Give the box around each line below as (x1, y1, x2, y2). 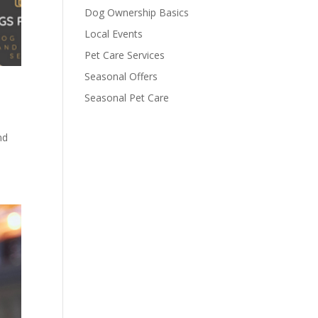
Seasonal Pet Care (84, 91, 170, 104)
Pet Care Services (84, 48, 165, 62)
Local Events (84, 27, 143, 40)
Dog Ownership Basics (84, 6, 190, 19)
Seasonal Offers (84, 70, 158, 83)
